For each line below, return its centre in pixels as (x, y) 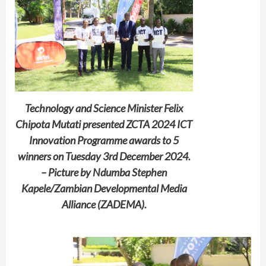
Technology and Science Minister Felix (104, 108)
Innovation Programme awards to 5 (104, 140)
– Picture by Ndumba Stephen (104, 172)
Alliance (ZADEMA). (104, 204)
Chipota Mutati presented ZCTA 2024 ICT (104, 124)
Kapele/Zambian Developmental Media (104, 188)
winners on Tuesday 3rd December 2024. (104, 156)
